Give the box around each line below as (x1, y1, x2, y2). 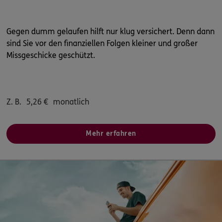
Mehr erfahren (86, 129, 136, 138)
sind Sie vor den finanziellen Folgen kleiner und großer (6, 39, 198, 49)
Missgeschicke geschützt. (6, 51, 95, 60)
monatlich (53, 97, 89, 107)
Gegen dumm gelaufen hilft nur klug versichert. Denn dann (6, 27, 215, 37)
